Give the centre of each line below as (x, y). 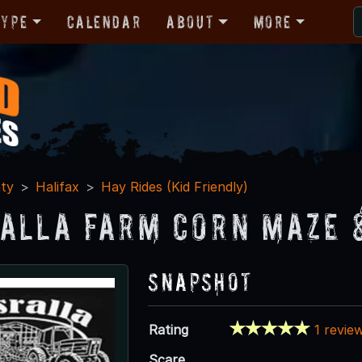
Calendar (104, 21)
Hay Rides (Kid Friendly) (175, 186)
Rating (169, 329)
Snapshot (200, 281)
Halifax (57, 186)
